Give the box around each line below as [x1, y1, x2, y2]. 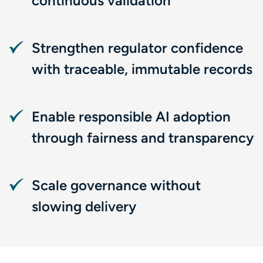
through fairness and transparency [32, 129, 254, 146]
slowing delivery [32, 198, 136, 215]
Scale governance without [32, 177, 201, 194]
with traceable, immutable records [32, 60, 252, 77]
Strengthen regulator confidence [32, 39, 243, 56]
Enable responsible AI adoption [32, 108, 231, 125]
